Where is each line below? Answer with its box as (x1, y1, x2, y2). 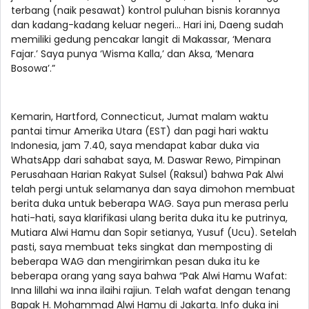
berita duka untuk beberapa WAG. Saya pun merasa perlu (11, 197, 288, 211)
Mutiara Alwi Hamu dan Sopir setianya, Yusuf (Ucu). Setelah (11, 226, 297, 240)
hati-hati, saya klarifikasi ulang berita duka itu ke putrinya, (11, 211, 288, 226)
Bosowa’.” (11, 61, 58, 76)
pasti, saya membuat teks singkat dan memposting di (11, 240, 272, 255)
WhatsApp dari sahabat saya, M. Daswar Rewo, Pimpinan (11, 153, 281, 168)
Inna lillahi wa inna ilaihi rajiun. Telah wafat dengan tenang (11, 283, 290, 298)
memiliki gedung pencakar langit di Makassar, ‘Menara (11, 32, 271, 47)
